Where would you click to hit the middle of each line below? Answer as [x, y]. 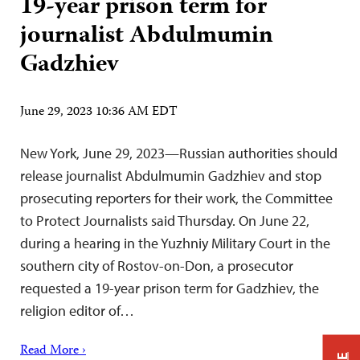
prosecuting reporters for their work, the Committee [176, 198]
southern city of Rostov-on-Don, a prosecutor [157, 266]
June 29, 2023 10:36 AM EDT [99, 112]
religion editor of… [77, 311]
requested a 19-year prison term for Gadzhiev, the [170, 288]
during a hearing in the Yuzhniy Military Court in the [175, 243]
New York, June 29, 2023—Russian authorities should [179, 153]
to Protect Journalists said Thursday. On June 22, [165, 221]
